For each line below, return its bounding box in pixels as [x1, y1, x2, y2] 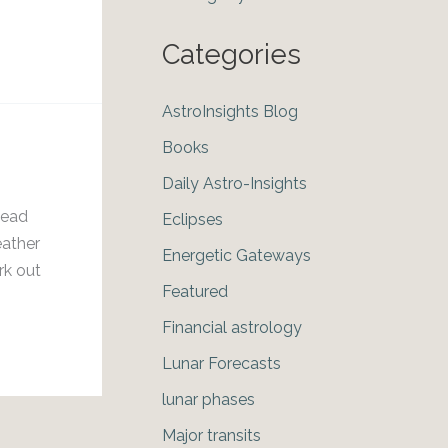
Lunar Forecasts [162, 354, 281, 374]
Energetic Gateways [162, 246, 311, 266]
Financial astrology [162, 318, 302, 338]
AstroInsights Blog [162, 102, 298, 122]
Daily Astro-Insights [162, 174, 307, 194]
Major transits [162, 426, 261, 446]
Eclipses [162, 210, 223, 230]
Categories [162, 38, 301, 71]
